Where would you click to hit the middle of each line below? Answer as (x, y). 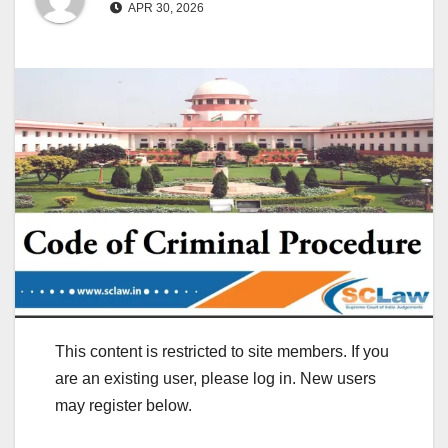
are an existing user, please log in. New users (215, 378)
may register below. (123, 405)
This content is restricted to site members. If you (222, 351)
